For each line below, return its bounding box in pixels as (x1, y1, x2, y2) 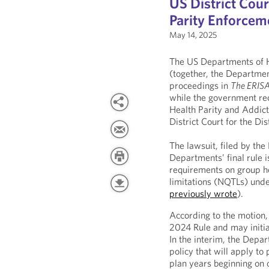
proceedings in (169, 79, 231, 91)
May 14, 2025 (169, 29, 217, 40)
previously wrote (169, 187, 238, 199)
